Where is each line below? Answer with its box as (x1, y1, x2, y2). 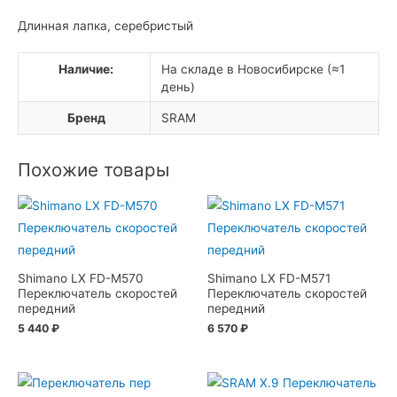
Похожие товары (18, 159, 169, 182)
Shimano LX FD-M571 (207, 270, 331, 285)
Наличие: (58, 61, 114, 76)
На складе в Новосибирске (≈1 (161, 61, 346, 76)
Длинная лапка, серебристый (18, 19, 193, 34)
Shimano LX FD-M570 (18, 270, 144, 285)
